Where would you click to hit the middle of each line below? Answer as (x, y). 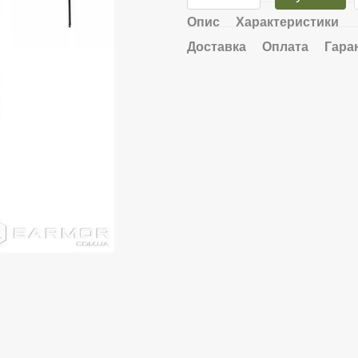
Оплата (285, 47)
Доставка (217, 47)
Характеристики (287, 22)
